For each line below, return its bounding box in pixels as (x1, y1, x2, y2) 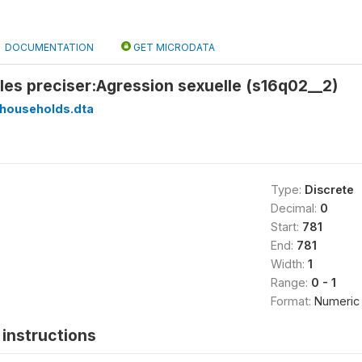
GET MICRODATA (131, 41, 215, 53)
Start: (270, 220, 302, 234)
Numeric (314, 294, 360, 308)
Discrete (304, 183, 354, 196)
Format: (270, 294, 314, 308)
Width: (270, 257, 308, 271)
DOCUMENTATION (5, 41, 94, 53)
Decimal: (270, 201, 320, 215)
